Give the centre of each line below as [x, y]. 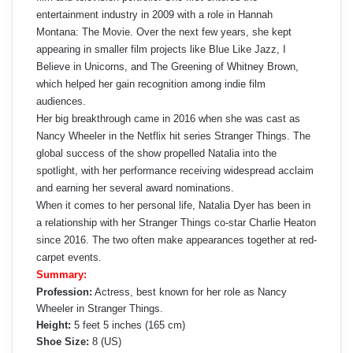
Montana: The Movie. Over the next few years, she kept [164, 32]
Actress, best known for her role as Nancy [190, 292]
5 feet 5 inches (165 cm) [128, 325]
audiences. [61, 102]
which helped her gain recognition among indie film [151, 84]
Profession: [64, 292]
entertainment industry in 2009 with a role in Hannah [154, 15]
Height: [54, 325]
